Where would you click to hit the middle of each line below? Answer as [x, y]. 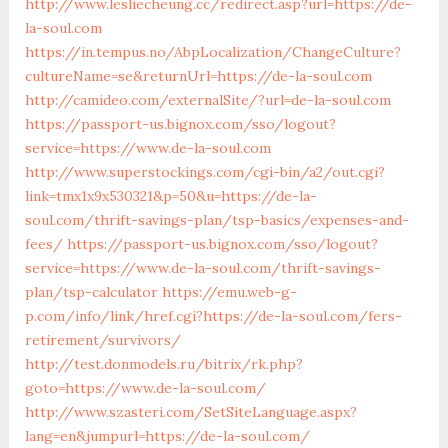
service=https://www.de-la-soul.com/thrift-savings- [202, 267]
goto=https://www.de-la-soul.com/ [145, 387]
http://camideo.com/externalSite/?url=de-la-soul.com [207, 99]
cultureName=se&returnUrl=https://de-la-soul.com [198, 75]
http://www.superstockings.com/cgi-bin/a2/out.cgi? [204, 171]
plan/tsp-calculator [91, 291]
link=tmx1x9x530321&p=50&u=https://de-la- [170, 195]
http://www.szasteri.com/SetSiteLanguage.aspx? [190, 411]
